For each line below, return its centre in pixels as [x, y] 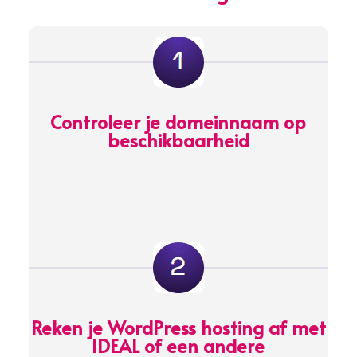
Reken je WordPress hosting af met [178, 327]
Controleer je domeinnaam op [178, 121]
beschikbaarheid [178, 139]
